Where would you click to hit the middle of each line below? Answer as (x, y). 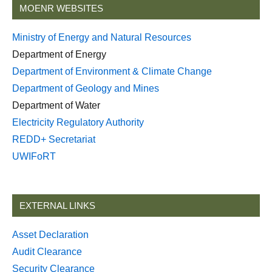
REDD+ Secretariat (54, 140)
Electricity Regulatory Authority (78, 123)
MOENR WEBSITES (61, 8)
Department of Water (56, 106)
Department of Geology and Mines (86, 89)
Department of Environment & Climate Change (112, 72)
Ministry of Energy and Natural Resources (102, 38)
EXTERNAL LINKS (57, 206)
